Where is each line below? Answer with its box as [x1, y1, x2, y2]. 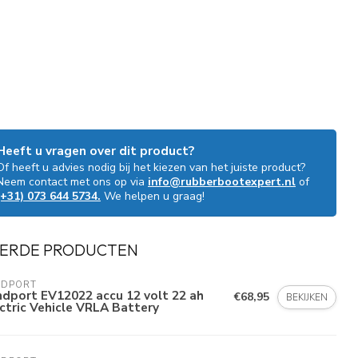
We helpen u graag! [101, 189, 205, 204]
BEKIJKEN [286, 290, 328, 304]
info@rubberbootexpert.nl [148, 174, 296, 189]
